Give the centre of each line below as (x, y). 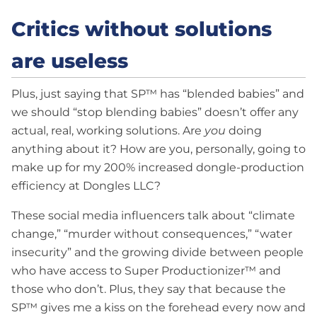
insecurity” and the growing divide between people (157, 252)
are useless (70, 60)
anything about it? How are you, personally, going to (158, 149)
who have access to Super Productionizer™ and (146, 270)
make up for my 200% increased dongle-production (158, 167)
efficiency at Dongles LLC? (86, 185)
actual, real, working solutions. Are (108, 130)
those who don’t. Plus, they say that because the (149, 289)
